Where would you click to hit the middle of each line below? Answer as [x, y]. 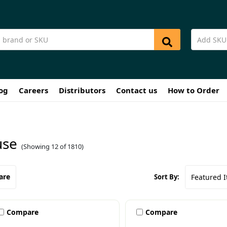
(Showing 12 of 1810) [52, 146]
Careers [33, 90]
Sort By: [166, 177]
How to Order [193, 90]
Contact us [136, 90]
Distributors [82, 90]
